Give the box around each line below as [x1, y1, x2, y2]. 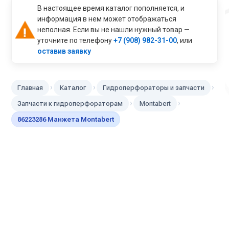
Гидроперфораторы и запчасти [103, 83, 205, 91]
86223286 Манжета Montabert [17, 115, 114, 123]
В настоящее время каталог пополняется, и [37, 4, 185, 12]
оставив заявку [37, 47, 91, 55]
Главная [17, 83, 43, 91]
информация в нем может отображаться [37, 14, 177, 23]
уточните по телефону [37, 36, 114, 44]
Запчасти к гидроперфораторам [17, 99, 123, 107]
